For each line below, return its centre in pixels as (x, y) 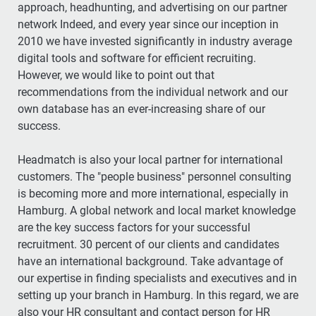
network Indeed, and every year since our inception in (119, 24)
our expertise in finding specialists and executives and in (27, 278)
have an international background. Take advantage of (151, 261)
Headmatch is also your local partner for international (150, 159)
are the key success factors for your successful (134, 227)
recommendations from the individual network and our (87, 92)
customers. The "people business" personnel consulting (103, 176)
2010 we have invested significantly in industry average (155, 41)
